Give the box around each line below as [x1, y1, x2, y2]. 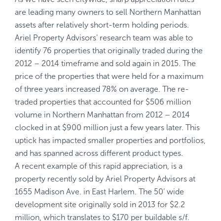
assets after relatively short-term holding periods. [15, 20, 189, 30]
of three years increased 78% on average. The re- [15, 84, 189, 94]
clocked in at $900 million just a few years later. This [15, 123, 200, 132]
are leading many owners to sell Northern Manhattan [15, 7, 201, 17]
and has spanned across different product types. [15, 148, 183, 158]
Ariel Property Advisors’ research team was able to [15, 33, 193, 42]
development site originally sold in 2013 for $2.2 [15, 200, 185, 209]
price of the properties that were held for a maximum [15, 72, 204, 81]
